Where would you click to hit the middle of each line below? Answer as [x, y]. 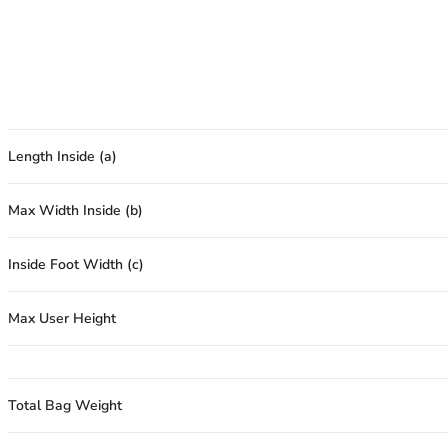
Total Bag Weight [65, 405]
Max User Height [62, 318]
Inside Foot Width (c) [76, 264]
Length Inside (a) [62, 156]
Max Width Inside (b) [75, 210]
